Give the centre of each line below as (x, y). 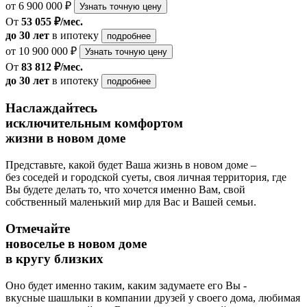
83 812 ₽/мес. (52, 66)
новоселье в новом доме (76, 243)
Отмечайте (38, 228)
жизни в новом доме (65, 138)
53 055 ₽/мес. (52, 21)
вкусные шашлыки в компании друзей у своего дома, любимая (153, 297)
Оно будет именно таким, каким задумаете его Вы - (126, 285)
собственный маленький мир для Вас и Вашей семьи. (131, 202)
